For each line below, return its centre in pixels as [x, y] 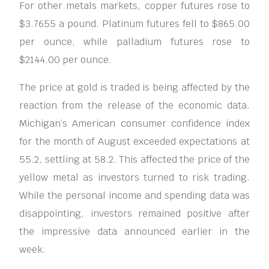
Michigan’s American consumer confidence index [134, 124]
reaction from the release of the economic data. [134, 106]
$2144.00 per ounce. [66, 60]
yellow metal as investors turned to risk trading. [134, 178]
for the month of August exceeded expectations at [134, 142]
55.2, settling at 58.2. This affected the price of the [134, 160]
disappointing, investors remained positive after [134, 214]
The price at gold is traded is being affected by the [134, 88]
